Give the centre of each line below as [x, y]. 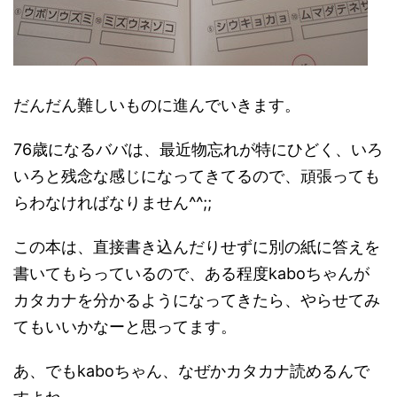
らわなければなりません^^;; [113, 202]
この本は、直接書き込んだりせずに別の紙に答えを [197, 247]
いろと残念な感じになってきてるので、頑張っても [197, 176]
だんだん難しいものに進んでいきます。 [157, 105]
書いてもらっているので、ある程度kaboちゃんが [191, 273]
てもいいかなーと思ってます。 [125, 327]
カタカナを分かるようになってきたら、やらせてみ [197, 300]
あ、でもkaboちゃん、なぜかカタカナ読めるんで [191, 371]
